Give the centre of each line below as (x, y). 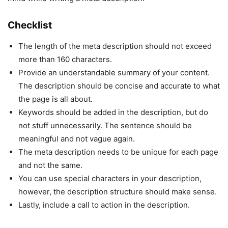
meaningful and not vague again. (77, 138)
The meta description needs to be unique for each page (118, 152)
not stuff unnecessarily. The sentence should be (105, 125)
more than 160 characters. (65, 59)
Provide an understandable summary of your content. (114, 72)
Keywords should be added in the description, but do (113, 112)
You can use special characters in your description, (110, 178)
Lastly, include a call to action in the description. (104, 205)
